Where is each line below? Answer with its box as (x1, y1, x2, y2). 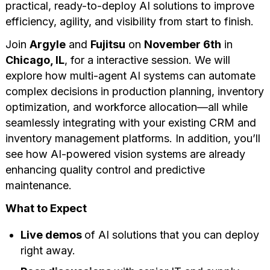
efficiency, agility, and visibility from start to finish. (5, 14, 254, 28)
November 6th (143, 37, 221, 51)
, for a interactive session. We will (64, 53, 230, 66)
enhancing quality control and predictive (5, 163, 205, 176)
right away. (20, 243, 75, 257)
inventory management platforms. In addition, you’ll (5, 131, 260, 145)
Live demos (20, 228, 84, 241)
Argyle (29, 37, 66, 51)
